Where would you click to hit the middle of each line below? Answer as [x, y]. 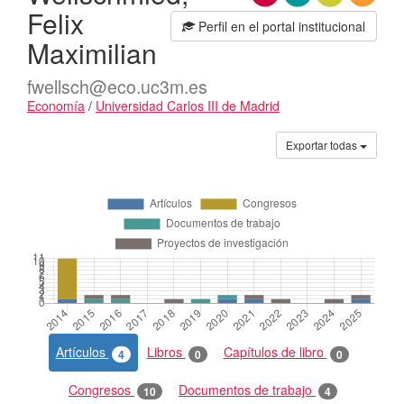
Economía [56, 105]
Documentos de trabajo [247, 389]
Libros [166, 352]
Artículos [82, 352]
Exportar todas [321, 145]
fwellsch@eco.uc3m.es [117, 86]
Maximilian [92, 52]
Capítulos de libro [275, 352]
